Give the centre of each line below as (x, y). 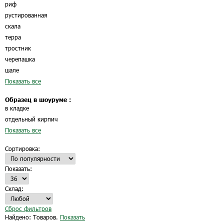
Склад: (14, 188)
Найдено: (19, 217)
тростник (18, 48)
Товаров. (46, 217)
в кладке (17, 108)
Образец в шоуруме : (38, 99)
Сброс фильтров (28, 208)
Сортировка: (22, 148)
